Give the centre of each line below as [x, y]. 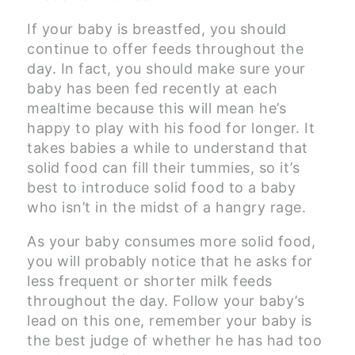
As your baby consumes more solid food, [171, 242]
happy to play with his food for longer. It [171, 128]
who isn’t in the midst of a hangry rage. [166, 208]
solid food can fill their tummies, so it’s [163, 168]
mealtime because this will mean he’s [157, 109]
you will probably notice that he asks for [170, 261]
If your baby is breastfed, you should [157, 29]
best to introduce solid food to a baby [161, 188]
